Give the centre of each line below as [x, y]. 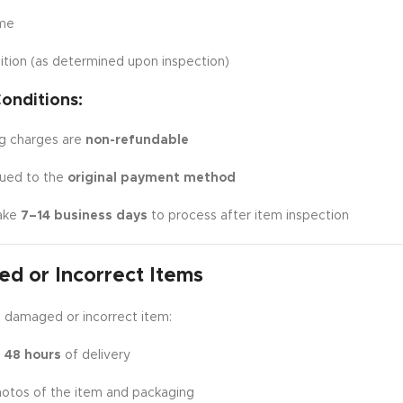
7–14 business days [84, 216]
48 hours [32, 355]
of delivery [95, 355]
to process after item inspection [248, 216]
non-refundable [137, 140]
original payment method [151, 178]
